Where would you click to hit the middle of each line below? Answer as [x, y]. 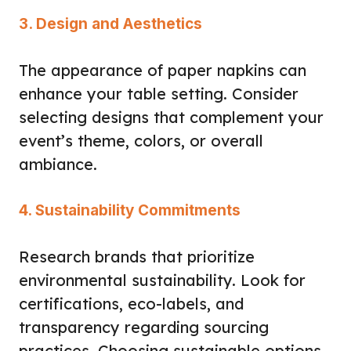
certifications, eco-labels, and [131, 303]
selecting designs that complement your [171, 117]
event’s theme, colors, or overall [141, 140]
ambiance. [58, 164]
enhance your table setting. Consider [159, 93]
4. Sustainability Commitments [130, 210]
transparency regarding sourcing [144, 327]
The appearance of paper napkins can [163, 70]
